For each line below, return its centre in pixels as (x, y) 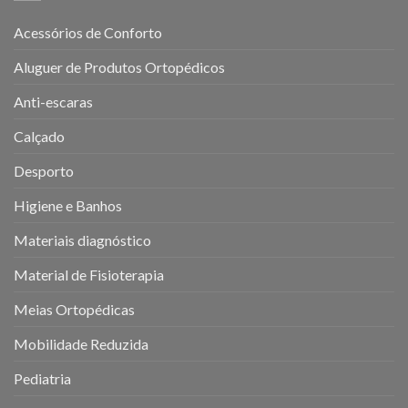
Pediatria (42, 378)
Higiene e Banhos (68, 205)
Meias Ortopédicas (74, 309)
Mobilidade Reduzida (81, 343)
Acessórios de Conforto (88, 32)
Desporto (44, 170)
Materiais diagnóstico (82, 240)
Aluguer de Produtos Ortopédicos (119, 66)
